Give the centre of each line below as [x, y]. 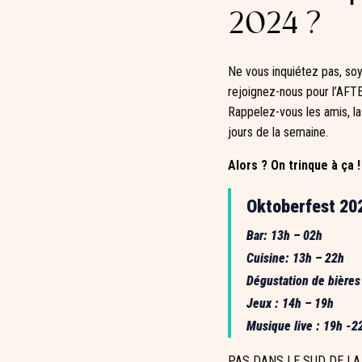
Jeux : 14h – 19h [290, 303]
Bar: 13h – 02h [284, 235]
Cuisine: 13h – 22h [295, 258]
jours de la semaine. [278, 132]
